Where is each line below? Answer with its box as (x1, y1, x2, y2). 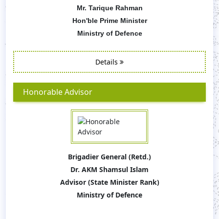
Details (95, 57, 120, 66)
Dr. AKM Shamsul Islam (70, 165, 149, 174)
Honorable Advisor (23, 87, 92, 97)
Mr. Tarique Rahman (76, 4, 143, 12)
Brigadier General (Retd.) (68, 152, 151, 161)
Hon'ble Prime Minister (72, 17, 147, 24)
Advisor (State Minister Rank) (60, 177, 159, 187)
